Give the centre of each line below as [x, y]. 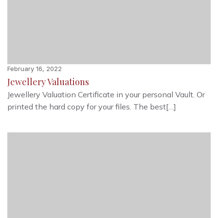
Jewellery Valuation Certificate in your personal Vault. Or [106, 94]
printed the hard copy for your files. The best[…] [92, 106]
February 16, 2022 [35, 68]
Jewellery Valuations [48, 82]
